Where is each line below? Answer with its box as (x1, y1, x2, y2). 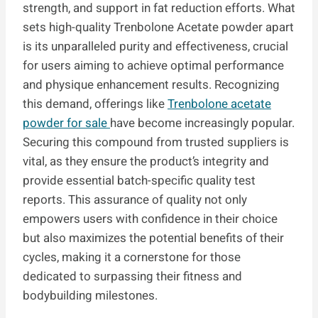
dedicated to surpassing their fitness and (23, 267, 242, 285)
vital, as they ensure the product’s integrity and (23, 152, 269, 170)
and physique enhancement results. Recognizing (23, 75, 280, 94)
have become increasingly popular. (110, 114, 295, 132)
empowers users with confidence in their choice (23, 209, 278, 228)
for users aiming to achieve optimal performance (23, 56, 284, 75)
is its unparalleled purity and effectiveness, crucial (23, 37, 288, 55)
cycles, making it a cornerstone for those (23, 248, 241, 266)
